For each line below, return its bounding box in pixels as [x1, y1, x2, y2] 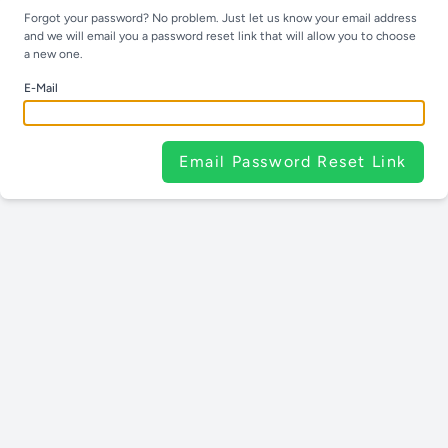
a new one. [24, 47, 83, 61]
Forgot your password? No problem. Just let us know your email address [24, 11, 417, 25]
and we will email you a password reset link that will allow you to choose [24, 29, 416, 43]
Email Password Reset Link [179, 152, 407, 171]
